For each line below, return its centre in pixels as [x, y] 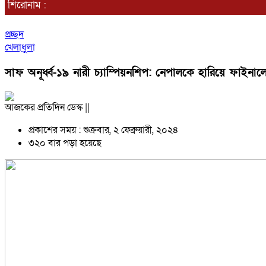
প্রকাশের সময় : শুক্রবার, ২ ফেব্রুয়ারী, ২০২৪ [104, 130]
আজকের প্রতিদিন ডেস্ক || [47, 107]
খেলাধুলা [20, 48]
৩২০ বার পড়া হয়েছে [65, 143]
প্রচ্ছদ [14, 35]
